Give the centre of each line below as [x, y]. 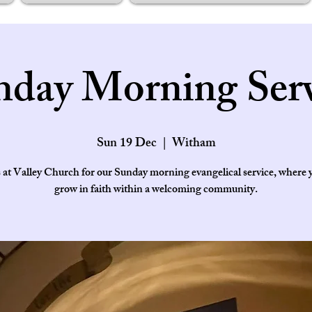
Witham [194, 144]
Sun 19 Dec [126, 144]
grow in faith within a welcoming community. [156, 190]
